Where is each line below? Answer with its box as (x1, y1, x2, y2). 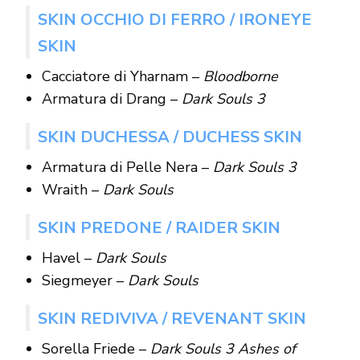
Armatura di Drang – (41, 88, 182, 108)
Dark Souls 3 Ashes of (149, 338, 296, 358)
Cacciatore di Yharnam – (41, 66, 203, 86)
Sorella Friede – (41, 338, 150, 358)
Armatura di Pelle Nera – (41, 157, 213, 177)
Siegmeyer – (41, 270, 128, 290)
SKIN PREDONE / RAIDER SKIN (37, 216, 280, 239)
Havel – (41, 247, 92, 268)
